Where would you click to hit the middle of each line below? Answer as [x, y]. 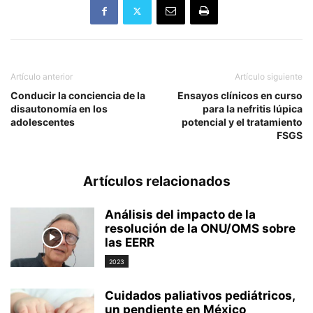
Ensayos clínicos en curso [240, 95]
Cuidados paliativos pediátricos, [200, 296]
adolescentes [43, 122]
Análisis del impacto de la [180, 214]
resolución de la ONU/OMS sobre [200, 228]
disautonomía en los [59, 109]
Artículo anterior [42, 77]
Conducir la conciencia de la [78, 95]
